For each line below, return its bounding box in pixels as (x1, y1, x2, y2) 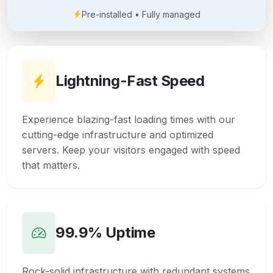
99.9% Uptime (55, 224, 155, 242)
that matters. (22, 158, 80, 171)
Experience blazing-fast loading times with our (22, 113, 235, 126)
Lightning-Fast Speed (55, 72, 205, 90)
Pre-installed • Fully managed (81, 9, 200, 19)
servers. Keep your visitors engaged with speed (22, 143, 240, 156)
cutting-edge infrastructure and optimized (22, 128, 213, 141)
